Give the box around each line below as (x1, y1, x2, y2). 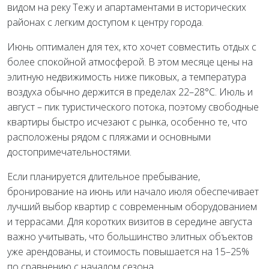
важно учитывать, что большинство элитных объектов (7, 229, 253, 243)
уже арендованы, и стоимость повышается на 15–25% (7, 244, 249, 258)
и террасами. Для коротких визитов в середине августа (7, 214, 252, 228)
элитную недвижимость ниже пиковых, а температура (7, 70, 246, 83)
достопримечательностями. (7, 145, 131, 159)
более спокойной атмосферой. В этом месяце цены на (7, 55, 253, 68)
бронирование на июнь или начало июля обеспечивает (7, 184, 259, 198)
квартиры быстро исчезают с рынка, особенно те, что (7, 115, 247, 128)
